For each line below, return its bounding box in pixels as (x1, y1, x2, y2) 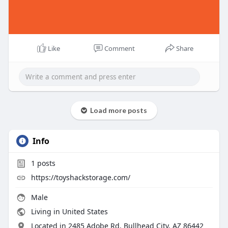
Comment (104, 43, 135, 53)
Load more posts (87, 105, 147, 115)
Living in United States (28, 206, 108, 216)
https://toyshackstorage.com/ (31, 172, 130, 182)
